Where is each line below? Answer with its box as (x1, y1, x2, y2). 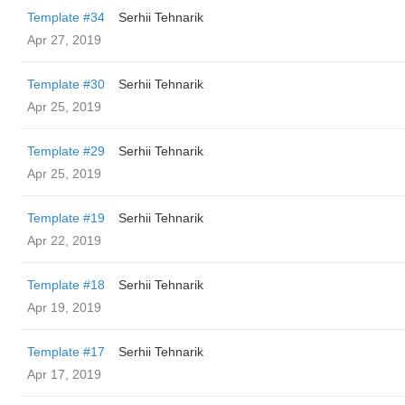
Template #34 (27, 10, 105, 24)
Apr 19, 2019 (27, 300, 101, 315)
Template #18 (27, 278, 105, 292)
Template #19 (27, 211, 105, 225)
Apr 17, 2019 (27, 367, 101, 381)
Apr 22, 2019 (27, 233, 101, 248)
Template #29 (27, 144, 105, 158)
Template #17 (27, 344, 105, 359)
